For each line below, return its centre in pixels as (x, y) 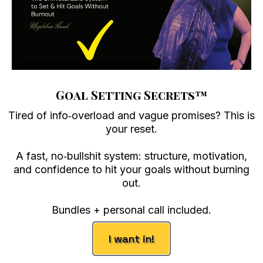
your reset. (131, 129)
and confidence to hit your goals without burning (131, 169)
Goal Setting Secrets (125, 95)
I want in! (131, 239)
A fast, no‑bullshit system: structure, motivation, (131, 156)
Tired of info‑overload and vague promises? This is (131, 115)
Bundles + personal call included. (131, 210)
